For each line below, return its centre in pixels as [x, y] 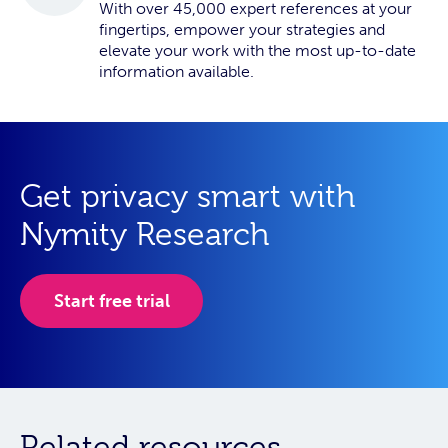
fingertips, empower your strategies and [242, 30]
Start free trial [111, 300]
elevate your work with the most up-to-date [257, 51]
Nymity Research [144, 234]
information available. [176, 72]
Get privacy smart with [187, 196]
